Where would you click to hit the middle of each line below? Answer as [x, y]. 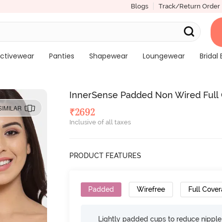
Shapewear [108, 56]
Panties [61, 56]
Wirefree [151, 189]
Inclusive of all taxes [100, 122]
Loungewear [164, 56]
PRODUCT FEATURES [106, 156]
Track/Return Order [189, 6]
